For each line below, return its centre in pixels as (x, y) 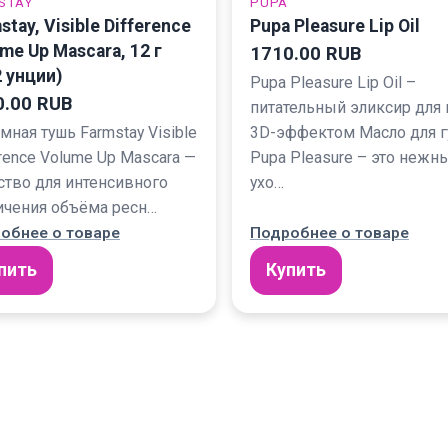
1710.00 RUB (305, 54)
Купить (296, 270)
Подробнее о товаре (329, 233)
